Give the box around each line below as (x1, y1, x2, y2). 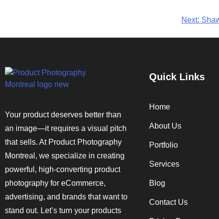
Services (149, 159, 179, 168)
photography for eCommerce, (5, 178, 106, 187)
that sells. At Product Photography (5, 137, 122, 146)
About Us (149, 121, 181, 130)
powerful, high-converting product (5, 165, 120, 174)
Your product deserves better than (5, 110, 121, 119)
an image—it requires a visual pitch (5, 124, 127, 132)
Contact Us (149, 197, 188, 206)
